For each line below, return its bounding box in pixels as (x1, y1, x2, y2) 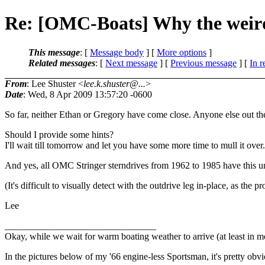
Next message (105, 57, 157, 68)
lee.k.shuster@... (83, 78, 146, 89)
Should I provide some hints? (5, 129, 114, 140)
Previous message (170, 57, 237, 68)
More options (157, 47, 206, 57)
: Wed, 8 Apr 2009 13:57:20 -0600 (23, 89, 152, 99)
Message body (90, 47, 144, 57)
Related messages (28, 57, 95, 68)
